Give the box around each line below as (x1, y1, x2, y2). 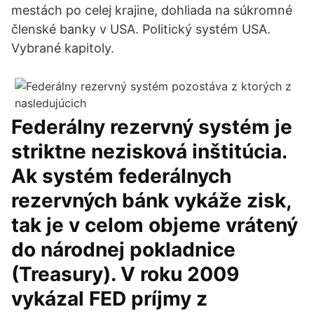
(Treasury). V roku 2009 (11, 262, 239, 286)
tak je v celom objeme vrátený (11, 213, 298, 237)
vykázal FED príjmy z (11, 287, 207, 310)
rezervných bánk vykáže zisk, (11, 189, 291, 212)
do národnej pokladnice (11, 238, 235, 261)
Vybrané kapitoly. (11, 41, 114, 55)
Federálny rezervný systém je (11, 115, 292, 139)
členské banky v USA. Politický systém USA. (11, 22, 271, 36)
